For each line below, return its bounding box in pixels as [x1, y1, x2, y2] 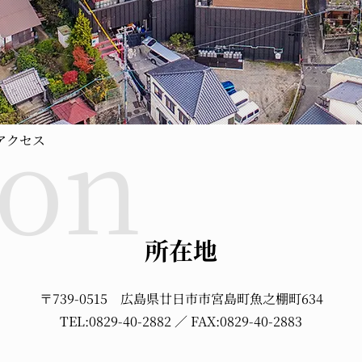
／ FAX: [171, 312, 220, 330]
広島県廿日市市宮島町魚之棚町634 [120, 289, 323, 308]
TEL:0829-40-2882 [60, 312, 171, 330]
